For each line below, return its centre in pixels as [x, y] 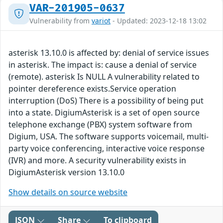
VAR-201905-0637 [77, 8]
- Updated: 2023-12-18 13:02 [159, 21]
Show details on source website [68, 192]
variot [101, 21]
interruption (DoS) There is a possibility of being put [106, 101]
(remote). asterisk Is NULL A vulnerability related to [104, 77]
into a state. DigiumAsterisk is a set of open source [104, 113]
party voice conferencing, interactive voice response [107, 149]
